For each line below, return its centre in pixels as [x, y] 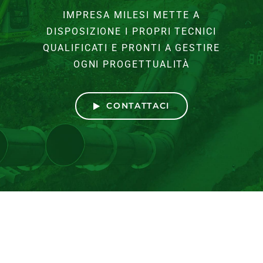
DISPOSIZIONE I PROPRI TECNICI [131, 32]
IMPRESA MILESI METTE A [131, 15]
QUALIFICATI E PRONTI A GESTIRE [131, 48]
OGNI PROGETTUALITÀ [131, 65]
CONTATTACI [138, 106]
